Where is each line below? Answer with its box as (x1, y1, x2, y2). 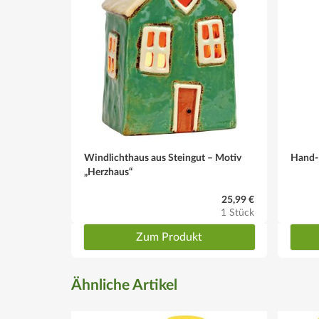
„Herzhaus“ (84, 167, 132, 177)
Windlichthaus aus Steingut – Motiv (84, 153, 241, 163)
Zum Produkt (136, 231, 202, 243)
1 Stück (221, 208, 254, 218)
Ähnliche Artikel (71, 278, 177, 293)
